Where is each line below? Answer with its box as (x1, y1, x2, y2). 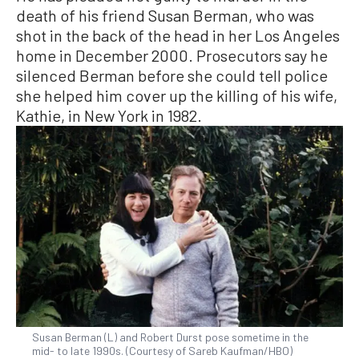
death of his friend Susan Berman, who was (16, 5, 314, 25)
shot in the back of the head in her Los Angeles (16, 25, 340, 45)
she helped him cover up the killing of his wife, (16, 85, 337, 105)
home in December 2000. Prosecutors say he (16, 45, 328, 65)
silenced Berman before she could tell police (16, 65, 328, 85)
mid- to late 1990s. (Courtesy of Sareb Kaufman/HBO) (32, 343, 292, 357)
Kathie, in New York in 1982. (16, 105, 202, 125)
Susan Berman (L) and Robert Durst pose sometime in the (32, 329, 309, 344)
